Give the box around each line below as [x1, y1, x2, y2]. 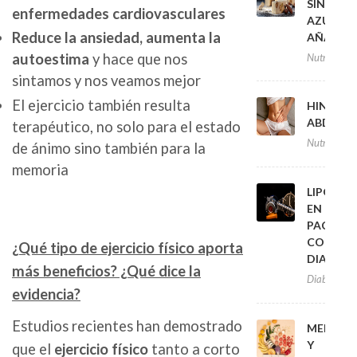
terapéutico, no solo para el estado [12, 117, 241, 135]
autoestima [12, 50, 89, 69]
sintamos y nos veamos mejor [12, 72, 201, 90]
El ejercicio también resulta [12, 96, 190, 114]
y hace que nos [89, 50, 187, 69]
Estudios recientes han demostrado [12, 316, 242, 335]
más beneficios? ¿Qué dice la [12, 261, 201, 280]
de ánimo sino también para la [12, 139, 206, 157]
